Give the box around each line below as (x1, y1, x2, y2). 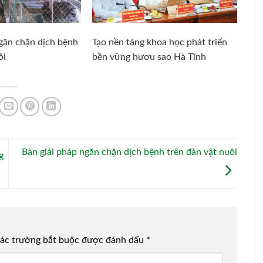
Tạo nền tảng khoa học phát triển (92, 38, 228, 48)
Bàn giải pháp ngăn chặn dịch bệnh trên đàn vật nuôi (22, 147, 237, 157)
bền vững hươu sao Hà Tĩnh (92, 52, 207, 62)
